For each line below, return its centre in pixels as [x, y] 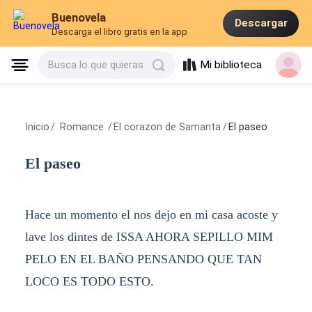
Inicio [37, 127]
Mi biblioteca [231, 65]
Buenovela [79, 18]
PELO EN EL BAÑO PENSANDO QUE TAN [143, 259]
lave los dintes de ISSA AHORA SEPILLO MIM [149, 236]
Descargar [261, 23]
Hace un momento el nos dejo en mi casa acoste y [151, 214]
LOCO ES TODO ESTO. [89, 281]
